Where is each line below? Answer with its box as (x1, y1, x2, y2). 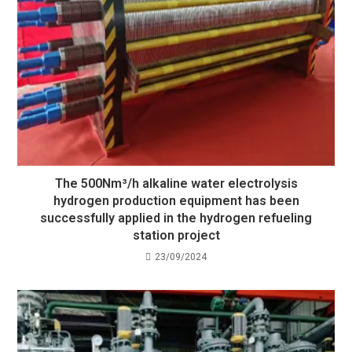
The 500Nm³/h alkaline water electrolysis (54, 176, 298, 192)
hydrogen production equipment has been (53, 193, 299, 209)
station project (132, 228, 220, 244)
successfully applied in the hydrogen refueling (40, 211, 312, 226)
